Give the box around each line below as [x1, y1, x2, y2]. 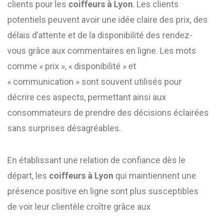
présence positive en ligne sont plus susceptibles [7, 186, 199, 196]
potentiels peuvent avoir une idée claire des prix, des [7, 15, 208, 25]
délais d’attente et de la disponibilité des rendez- [7, 30, 192, 40]
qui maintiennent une [113, 170, 196, 181]
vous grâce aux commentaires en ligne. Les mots [7, 46, 196, 56]
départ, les [7, 170, 49, 181]
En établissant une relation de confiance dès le [7, 155, 186, 165]
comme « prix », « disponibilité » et [7, 61, 136, 71]
